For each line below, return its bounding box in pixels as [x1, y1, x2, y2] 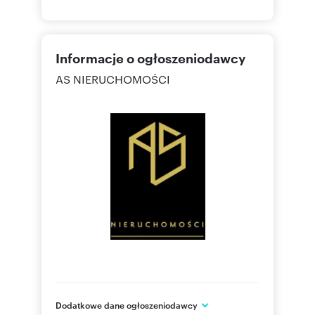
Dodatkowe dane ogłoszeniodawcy [56, 297, 200, 311]
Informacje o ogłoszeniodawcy [56, 48, 245, 67]
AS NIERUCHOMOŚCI [56, 71, 170, 86]
